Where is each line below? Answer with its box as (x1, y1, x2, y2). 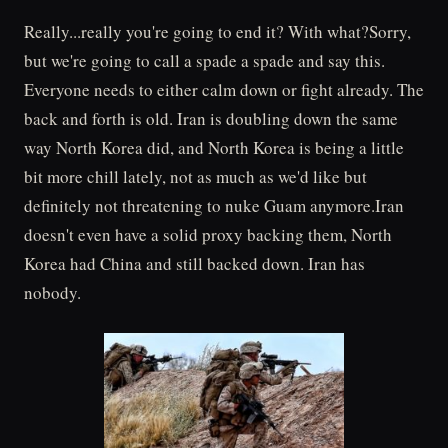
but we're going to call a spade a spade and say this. (24, 49, 385, 73)
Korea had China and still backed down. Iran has (24, 252, 365, 276)
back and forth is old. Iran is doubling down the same (24, 107, 398, 131)
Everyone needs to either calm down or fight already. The (24, 78, 424, 102)
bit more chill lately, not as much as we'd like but (24, 165, 367, 189)
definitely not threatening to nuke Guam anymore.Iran (24, 194, 404, 218)
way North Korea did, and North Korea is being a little (24, 136, 404, 160)
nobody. (24, 281, 81, 305)
